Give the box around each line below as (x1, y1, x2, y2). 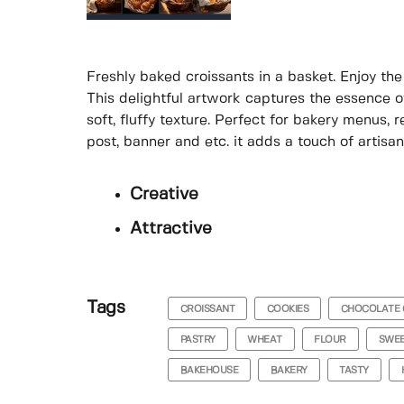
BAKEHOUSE (179, 365, 239, 375)
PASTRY (179, 335, 216, 344)
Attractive (130, 220, 212, 237)
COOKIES (266, 304, 309, 314)
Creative (130, 187, 198, 204)
